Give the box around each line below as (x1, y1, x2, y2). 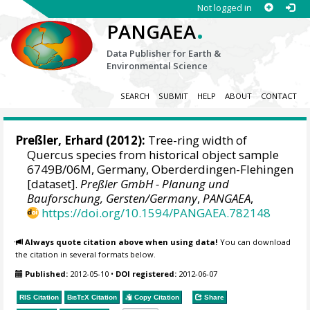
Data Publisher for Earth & (107, 47, 221, 60)
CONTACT (260, 91, 297, 102)
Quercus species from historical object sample (27, 147, 280, 163)
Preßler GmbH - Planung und (80, 176, 230, 192)
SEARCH (120, 91, 149, 102)
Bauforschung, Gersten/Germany (27, 190, 198, 207)
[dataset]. (27, 176, 81, 192)
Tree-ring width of (145, 132, 248, 149)
